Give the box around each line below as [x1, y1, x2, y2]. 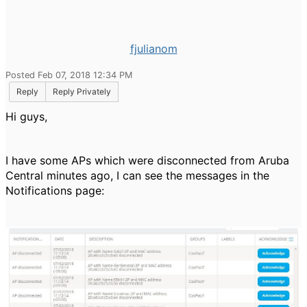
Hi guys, [5, 110, 47, 123]
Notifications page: [5, 184, 104, 197]
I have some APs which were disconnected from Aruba [5, 153, 289, 167]
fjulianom [130, 42, 177, 56]
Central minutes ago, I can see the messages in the [5, 169, 269, 182]
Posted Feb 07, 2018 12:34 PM [5, 70, 132, 80]
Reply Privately [53, 86, 111, 97]
